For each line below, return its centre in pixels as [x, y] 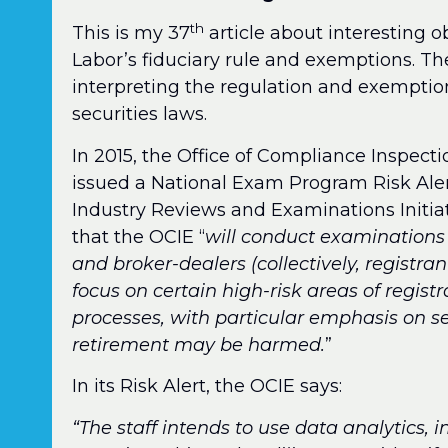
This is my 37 [131, 33]
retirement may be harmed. [199, 344]
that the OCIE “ [139, 236]
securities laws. [140, 114]
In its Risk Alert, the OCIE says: [207, 386]
